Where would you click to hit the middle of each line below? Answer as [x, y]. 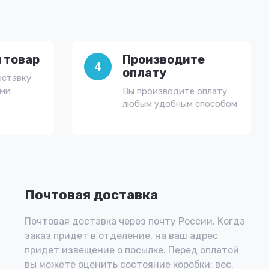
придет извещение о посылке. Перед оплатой [132, 250]
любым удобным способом [180, 104]
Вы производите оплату [174, 91]
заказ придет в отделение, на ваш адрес [121, 236]
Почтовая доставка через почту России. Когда [135, 221]
